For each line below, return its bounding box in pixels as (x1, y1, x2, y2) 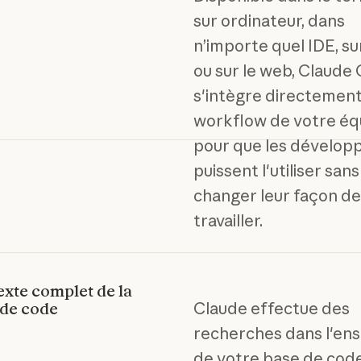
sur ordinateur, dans (193, 10, 345, 31)
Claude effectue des (193, 298, 350, 319)
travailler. (193, 210, 263, 230)
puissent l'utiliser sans (193, 160, 359, 180)
